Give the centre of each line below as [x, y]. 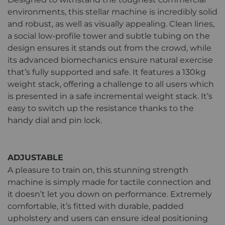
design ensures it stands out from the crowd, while [109, 48]
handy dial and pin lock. [55, 120]
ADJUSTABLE [35, 157]
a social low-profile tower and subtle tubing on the [109, 36]
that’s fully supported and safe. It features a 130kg [107, 72]
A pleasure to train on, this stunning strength [98, 170]
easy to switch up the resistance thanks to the [101, 108]
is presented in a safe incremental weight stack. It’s [110, 96]
